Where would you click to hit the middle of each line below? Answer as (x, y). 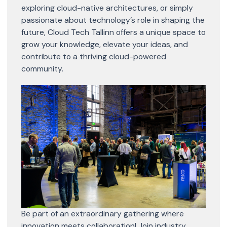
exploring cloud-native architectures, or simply (107, 8)
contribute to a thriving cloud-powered (94, 56)
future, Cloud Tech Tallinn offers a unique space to (113, 32)
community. (42, 68)
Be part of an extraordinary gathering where (103, 214)
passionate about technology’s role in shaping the (113, 20)
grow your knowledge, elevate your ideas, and (105, 44)
